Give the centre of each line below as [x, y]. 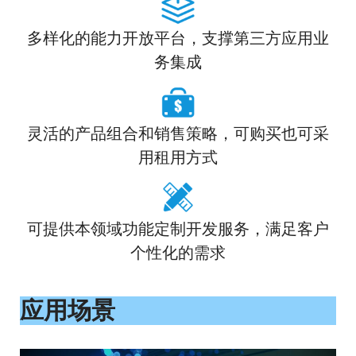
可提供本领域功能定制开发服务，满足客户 [178, 229]
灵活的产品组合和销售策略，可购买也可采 [178, 134]
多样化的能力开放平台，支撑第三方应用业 [178, 39]
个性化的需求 [178, 253]
